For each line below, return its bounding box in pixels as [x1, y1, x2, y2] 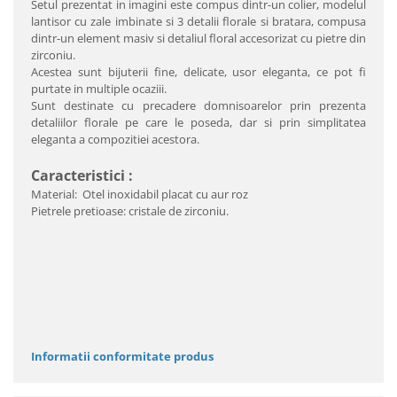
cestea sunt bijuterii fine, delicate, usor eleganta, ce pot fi [38, 63, 366, 80]
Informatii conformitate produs [31, 347, 214, 364]
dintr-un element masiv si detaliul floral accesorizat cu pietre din [31, 29, 366, 46]
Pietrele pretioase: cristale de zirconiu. [31, 202, 229, 219]
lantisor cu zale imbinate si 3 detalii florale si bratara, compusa [31, 12, 366, 29]
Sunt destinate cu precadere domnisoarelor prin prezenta [31, 97, 366, 113]
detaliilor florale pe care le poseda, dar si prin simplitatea [31, 113, 366, 130]
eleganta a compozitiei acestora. [31, 130, 199, 147]
